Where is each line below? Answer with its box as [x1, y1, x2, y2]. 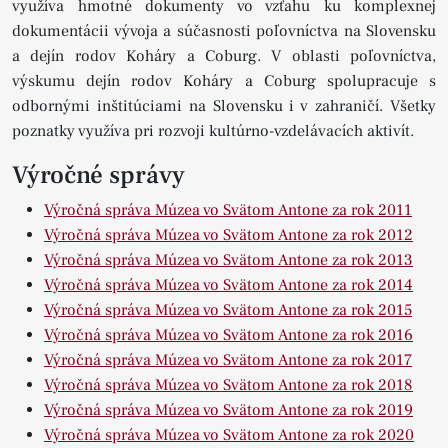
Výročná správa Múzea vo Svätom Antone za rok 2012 [44, 225, 413, 246]
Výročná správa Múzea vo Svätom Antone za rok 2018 [44, 375, 413, 396]
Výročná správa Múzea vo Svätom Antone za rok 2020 [44, 425, 414, 446]
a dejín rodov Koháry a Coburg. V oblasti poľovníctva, [12, 46, 436, 67]
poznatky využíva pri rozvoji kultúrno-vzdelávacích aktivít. [12, 121, 414, 142]
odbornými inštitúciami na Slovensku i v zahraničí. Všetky [12, 96, 436, 117]
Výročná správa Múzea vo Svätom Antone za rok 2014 [44, 275, 413, 296]
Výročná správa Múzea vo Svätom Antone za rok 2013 [44, 250, 413, 271]
